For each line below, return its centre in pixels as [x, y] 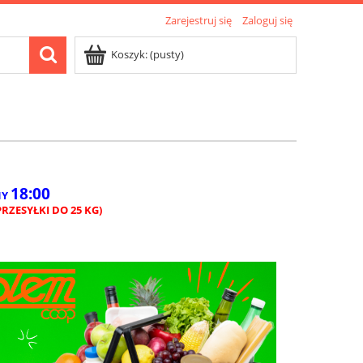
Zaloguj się [267, 20]
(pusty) [167, 54]
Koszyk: [129, 54]
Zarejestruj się [199, 20]
